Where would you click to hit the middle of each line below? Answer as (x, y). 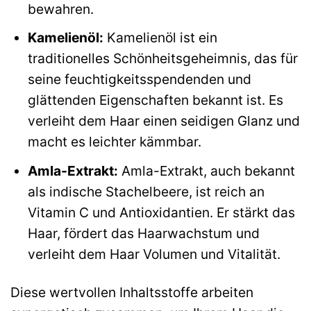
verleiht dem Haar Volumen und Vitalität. (154, 254)
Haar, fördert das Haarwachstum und (143, 233)
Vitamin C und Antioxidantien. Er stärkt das (161, 212)
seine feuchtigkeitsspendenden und (139, 79)
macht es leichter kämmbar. (114, 142)
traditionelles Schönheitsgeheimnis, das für (162, 59)
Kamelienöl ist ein (160, 38)
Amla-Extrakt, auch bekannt (206, 170)
